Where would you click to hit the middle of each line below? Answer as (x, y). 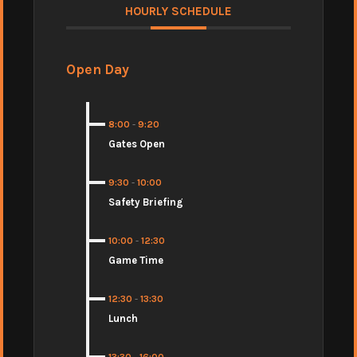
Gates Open (137, 144)
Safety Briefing (146, 202)
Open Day (98, 70)
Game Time (136, 261)
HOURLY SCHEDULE (178, 12)
